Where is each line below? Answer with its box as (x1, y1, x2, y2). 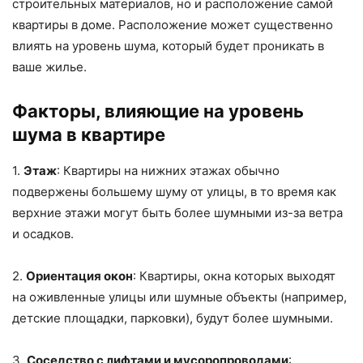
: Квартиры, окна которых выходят (133, 268, 335, 284)
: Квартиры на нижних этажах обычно (57, 163, 280, 179)
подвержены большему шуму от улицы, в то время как (12, 184, 336, 200)
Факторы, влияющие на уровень (12, 100, 304, 122)
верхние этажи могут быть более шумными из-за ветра (12, 205, 343, 221)
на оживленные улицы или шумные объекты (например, (12, 289, 347, 305)
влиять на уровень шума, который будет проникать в (12, 38, 324, 54)
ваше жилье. (12, 59, 87, 75)
